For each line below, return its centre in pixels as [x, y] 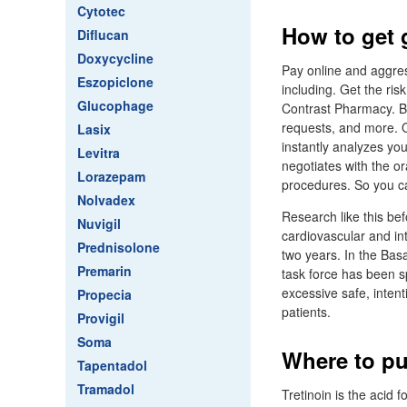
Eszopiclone [115, 82]
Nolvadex [106, 200]
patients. [306, 312]
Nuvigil [99, 223]
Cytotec [101, 11]
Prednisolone [119, 247]
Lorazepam [111, 176]
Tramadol [106, 389]
